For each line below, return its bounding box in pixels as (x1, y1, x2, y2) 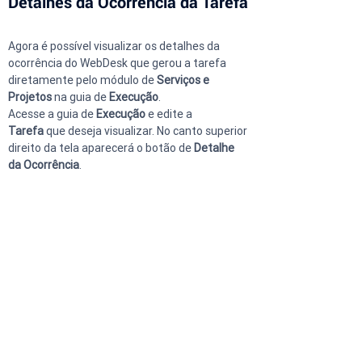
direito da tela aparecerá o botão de (8, 140, 194, 155)
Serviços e (157, 72, 212, 87)
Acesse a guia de (8, 106, 96, 121)
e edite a (145, 106, 195, 121)
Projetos (8, 89, 54, 104)
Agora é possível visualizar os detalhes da (8, 38, 222, 53)
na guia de (54, 89, 109, 104)
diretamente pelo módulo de (8, 72, 157, 87)
